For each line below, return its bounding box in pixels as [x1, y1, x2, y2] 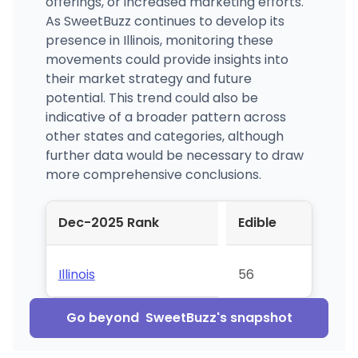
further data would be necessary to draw [45, 145, 304, 165]
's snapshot [216, 308, 292, 327]
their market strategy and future [45, 69, 252, 88]
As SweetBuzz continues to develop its [45, 11, 284, 30]
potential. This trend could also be [45, 88, 258, 107]
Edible [237, 213, 276, 232]
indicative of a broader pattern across [45, 107, 286, 126]
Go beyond [66, 308, 145, 327]
